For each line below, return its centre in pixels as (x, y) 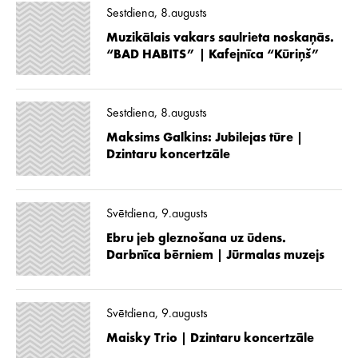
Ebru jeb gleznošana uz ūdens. (196, 239)
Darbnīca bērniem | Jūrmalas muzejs (215, 255)
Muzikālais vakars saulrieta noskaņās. (220, 38)
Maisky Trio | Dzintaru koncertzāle (210, 339)
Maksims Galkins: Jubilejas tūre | (204, 139)
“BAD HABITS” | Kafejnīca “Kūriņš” (213, 55)
